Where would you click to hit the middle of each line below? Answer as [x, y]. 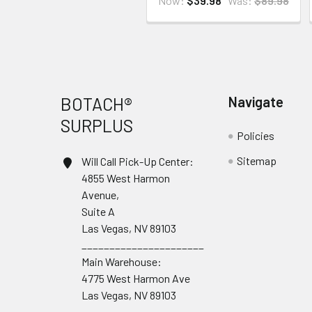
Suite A [98, 211]
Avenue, [100, 195]
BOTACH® [96, 104]
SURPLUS [97, 125]
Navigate [256, 102]
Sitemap [257, 161]
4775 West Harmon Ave [136, 278]
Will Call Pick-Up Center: [138, 161]
